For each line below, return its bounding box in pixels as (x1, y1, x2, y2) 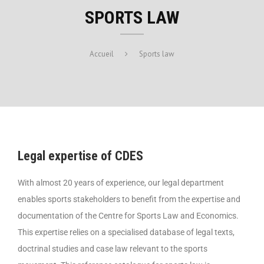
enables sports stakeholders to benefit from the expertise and (18, 194, 240, 204)
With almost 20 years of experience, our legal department (18, 177, 224, 187)
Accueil (90, 48, 114, 59)
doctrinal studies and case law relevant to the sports (18, 243, 207, 253)
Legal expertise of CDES (18, 148, 143, 163)
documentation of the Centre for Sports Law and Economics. (18, 210, 239, 220)
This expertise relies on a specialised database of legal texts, (18, 227, 235, 237)
